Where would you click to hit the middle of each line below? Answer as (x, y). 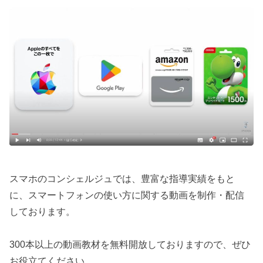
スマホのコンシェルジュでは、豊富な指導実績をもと (122, 179)
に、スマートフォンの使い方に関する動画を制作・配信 (127, 195)
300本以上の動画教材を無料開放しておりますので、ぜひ (130, 245)
